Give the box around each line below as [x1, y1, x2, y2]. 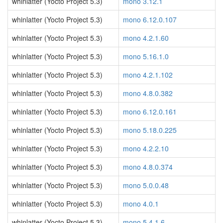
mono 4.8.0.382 [123, 88, 173, 98]
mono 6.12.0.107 [123, 14, 177, 24]
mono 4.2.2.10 [123, 143, 169, 153]
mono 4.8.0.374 [123, 162, 173, 172]
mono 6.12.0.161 [123, 107, 177, 116]
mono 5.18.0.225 [123, 125, 177, 135]
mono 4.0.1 [123, 199, 159, 209]
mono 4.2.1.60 [123, 33, 169, 43]
